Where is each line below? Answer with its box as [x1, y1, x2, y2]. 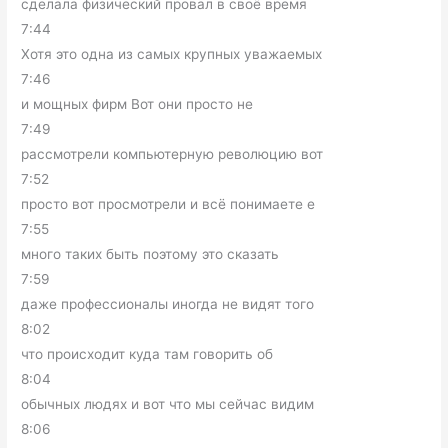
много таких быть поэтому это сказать [21, 246, 280, 263]
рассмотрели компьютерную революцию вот [21, 146, 324, 163]
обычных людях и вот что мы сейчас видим [21, 396, 315, 413]
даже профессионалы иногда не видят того [21, 296, 315, 313]
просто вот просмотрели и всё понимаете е [21, 196, 316, 213]
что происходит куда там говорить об [21, 346, 274, 363]
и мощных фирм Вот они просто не [21, 96, 254, 113]
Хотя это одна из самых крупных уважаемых [21, 46, 323, 63]
